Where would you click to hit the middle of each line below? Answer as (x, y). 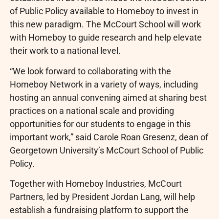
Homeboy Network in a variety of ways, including (104, 84)
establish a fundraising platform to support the (99, 210)
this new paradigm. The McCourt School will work (105, 24)
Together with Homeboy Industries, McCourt (96, 183)
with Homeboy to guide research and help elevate (106, 38)
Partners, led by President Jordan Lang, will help (102, 197)
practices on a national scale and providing (92, 110)
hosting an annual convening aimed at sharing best (108, 97)
